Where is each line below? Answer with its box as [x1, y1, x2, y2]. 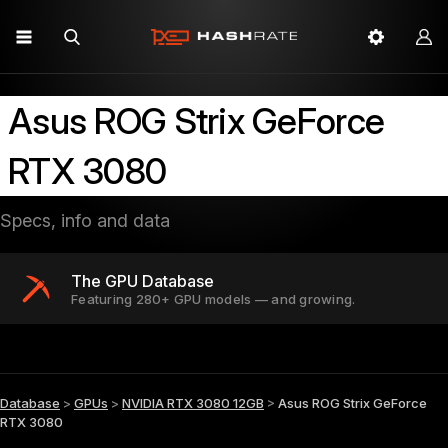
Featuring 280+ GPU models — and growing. [71, 291, 356, 307]
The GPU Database [71, 271, 214, 291]
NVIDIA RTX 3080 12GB [122, 395, 264, 411]
